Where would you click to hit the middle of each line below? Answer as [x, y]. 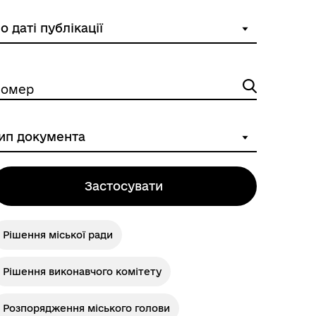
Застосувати [124, 186]
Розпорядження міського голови [86, 308]
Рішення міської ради [57, 235]
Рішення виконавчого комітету [82, 272]
